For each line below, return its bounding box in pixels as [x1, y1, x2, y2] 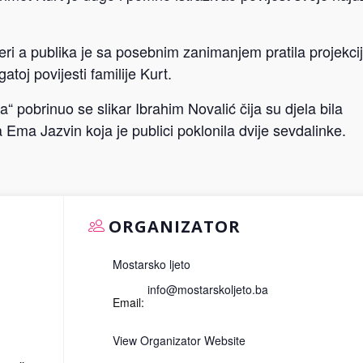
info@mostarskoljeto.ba [147, 281, 268, 297]
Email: [112, 294, 144, 310]
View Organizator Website [112, 332, 246, 348]
